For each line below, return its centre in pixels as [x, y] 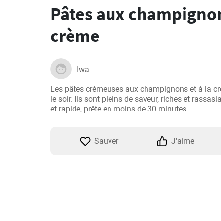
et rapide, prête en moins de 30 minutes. [119, 109]
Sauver [106, 141]
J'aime [183, 141]
